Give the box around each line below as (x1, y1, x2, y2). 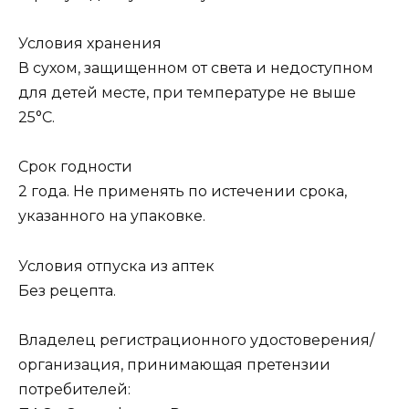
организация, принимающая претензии (18, 355, 330, 373)
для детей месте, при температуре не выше (18, 84, 356, 102)
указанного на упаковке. (18, 207, 205, 225)
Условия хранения (18, 35, 162, 53)
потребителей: (18, 380, 131, 398)
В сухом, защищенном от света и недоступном (18, 59, 373, 78)
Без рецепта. (18, 281, 116, 299)
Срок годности (18, 158, 132, 176)
